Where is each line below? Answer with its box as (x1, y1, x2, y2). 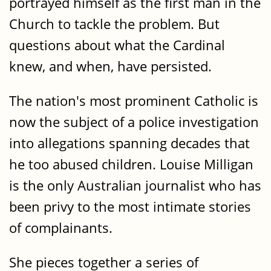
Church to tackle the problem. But (9, 14, 220, 33)
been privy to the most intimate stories (9, 197, 251, 216)
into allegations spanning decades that (9, 133, 250, 152)
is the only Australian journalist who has (9, 175, 261, 195)
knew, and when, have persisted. (9, 56, 212, 76)
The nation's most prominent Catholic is (9, 91, 258, 110)
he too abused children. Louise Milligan (9, 154, 253, 174)
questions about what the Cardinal (9, 35, 225, 54)
